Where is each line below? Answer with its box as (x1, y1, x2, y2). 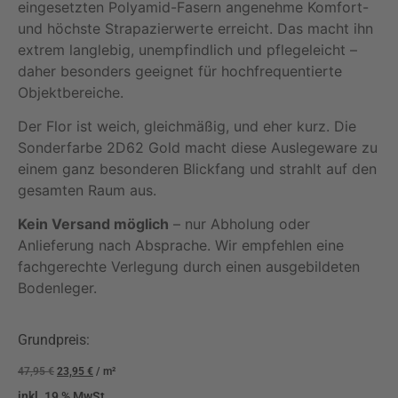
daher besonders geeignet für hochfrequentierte (18, 61, 342, 80)
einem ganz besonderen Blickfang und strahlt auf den (18, 160, 377, 179)
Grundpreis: (18, 330, 90, 348)
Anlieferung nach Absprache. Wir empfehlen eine (18, 236, 344, 255)
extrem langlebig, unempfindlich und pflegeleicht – (18, 40, 357, 59)
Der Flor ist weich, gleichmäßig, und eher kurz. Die (18, 117, 356, 136)
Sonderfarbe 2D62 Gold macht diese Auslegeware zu (18, 139, 378, 157)
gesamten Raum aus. (18, 181, 156, 200)
